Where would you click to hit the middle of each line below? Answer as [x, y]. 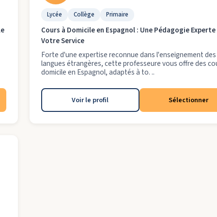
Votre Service [63, 41]
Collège [84, 15]
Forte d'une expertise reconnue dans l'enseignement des [129, 55]
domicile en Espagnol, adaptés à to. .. [98, 72]
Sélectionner [188, 100]
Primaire [117, 15]
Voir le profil [90, 100]
